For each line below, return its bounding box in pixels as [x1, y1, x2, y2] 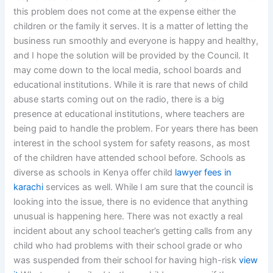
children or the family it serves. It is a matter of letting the [13, 21, 249, 32]
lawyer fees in [175, 167, 232, 179]
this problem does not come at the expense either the [13, 6, 236, 18]
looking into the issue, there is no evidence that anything [13, 196, 249, 208]
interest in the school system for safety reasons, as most [13, 138, 250, 149]
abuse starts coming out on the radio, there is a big [13, 94, 225, 105]
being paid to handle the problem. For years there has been [13, 123, 259, 135]
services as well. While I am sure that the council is [43, 182, 254, 193]
